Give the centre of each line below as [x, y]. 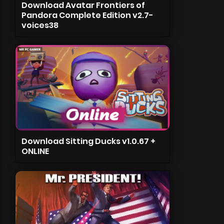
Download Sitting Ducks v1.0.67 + [88, 141]
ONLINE [35, 151]
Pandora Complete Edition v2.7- [87, 15]
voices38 [40, 25]
